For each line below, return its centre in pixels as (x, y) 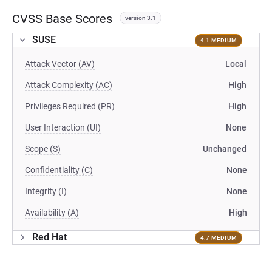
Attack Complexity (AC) (69, 85)
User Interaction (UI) (63, 127)
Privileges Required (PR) (70, 106)
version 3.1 (141, 18)
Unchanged (225, 149)
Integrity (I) (46, 191)
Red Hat (49, 237)
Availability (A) (52, 212)
